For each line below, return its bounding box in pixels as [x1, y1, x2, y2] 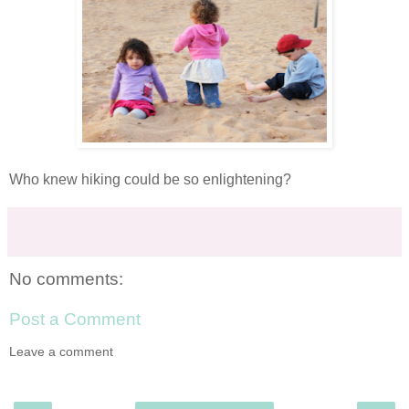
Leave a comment [9, 344, 113, 360]
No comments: [9, 269, 123, 289]
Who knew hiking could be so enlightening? [9, 172, 291, 188]
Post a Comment [9, 309, 141, 329]
